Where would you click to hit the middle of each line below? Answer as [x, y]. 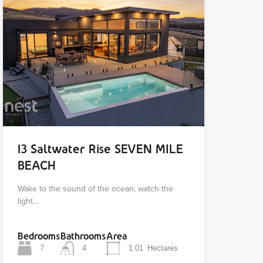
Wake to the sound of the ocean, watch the [95, 189]
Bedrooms [39, 236]
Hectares [162, 248]
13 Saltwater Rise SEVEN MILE [100, 149]
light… [28, 201]
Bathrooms [83, 236]
